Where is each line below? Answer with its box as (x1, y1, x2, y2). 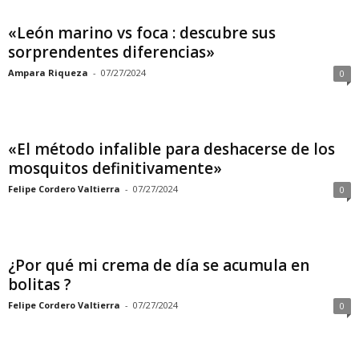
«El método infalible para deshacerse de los (8, 139, 335, 159)
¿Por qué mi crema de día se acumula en (8, 255, 309, 276)
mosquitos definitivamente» (8, 158, 222, 179)
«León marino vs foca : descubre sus (8, 22, 276, 43)
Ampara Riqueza (8, 67, 88, 79)
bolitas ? (8, 274, 71, 295)
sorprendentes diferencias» (8, 42, 215, 63)
